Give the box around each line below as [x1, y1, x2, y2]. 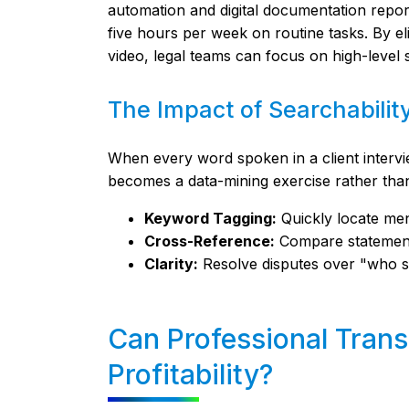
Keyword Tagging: [143, 209, 277, 227]
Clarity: [143, 255, 198, 273]
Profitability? [107, 358, 273, 391]
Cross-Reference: [143, 232, 275, 250]
